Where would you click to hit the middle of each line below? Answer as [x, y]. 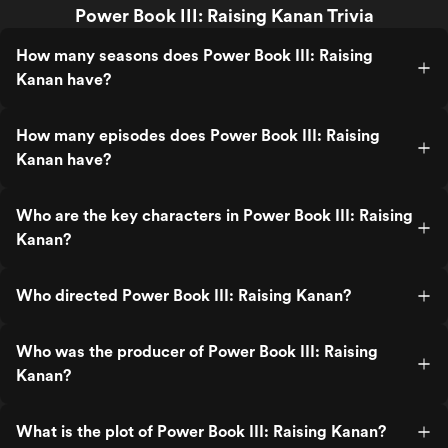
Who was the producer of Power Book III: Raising [197, 351]
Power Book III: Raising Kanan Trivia [224, 15]
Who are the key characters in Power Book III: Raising [214, 215]
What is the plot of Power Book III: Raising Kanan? [201, 431]
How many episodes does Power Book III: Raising [198, 135]
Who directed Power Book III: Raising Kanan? [183, 295]
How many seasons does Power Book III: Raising [194, 55]
